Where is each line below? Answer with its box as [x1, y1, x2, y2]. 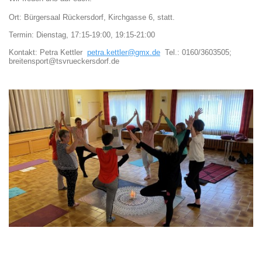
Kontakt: [9, 48, 40, 57]
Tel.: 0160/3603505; [160, 48, 232, 57]
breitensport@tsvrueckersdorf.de [9, 57, 119, 65]
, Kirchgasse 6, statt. [104, 13, 177, 22]
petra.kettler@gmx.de [87, 48, 160, 57]
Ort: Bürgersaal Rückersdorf [9, 13, 104, 22]
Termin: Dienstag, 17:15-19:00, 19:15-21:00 [9, 30, 155, 39]
